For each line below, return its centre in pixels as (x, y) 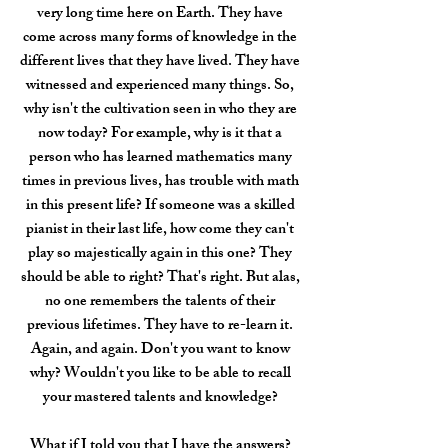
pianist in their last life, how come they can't (160, 230)
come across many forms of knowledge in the (160, 38)
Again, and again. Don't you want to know (160, 350)
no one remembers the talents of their (160, 302)
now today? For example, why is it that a (160, 134)
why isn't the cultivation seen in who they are (160, 110)
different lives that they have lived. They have (160, 62)
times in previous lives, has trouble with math (160, 182)
